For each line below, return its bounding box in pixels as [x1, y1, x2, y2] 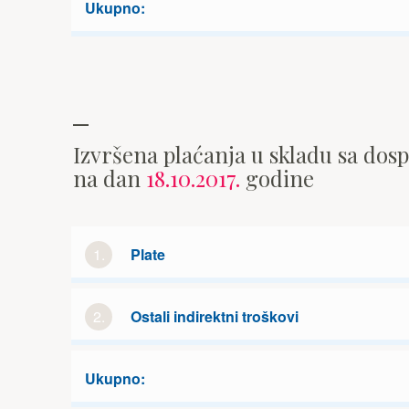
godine [240, 163, 314, 193]
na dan [73, 163, 146, 193]
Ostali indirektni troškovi [131, 306, 299, 327]
